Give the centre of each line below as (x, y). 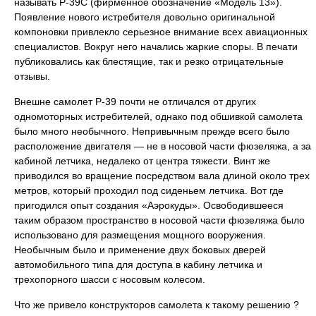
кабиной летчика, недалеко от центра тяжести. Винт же (142, 161)
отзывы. (32, 76)
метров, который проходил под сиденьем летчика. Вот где (149, 190)
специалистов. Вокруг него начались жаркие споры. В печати (156, 47)
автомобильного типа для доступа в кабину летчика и (138, 265)
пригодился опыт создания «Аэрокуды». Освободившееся (149, 205)
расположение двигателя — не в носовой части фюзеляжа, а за (163, 146)
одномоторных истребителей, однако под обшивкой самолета (158, 116)
